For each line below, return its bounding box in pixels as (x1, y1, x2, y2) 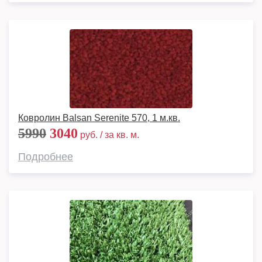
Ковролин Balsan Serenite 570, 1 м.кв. (18, 113, 180, 123)
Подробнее (18, 151, 73, 163)
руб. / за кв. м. (78, 130, 139, 140)
